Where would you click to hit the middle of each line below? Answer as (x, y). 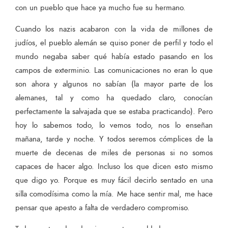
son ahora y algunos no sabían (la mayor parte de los (114, 84)
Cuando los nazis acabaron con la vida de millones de (114, 29)
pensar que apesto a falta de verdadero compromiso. (104, 208)
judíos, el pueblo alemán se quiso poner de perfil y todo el (114, 43)
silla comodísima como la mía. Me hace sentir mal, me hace (114, 194)
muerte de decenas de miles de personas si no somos (114, 153)
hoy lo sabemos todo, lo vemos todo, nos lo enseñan (114, 125)
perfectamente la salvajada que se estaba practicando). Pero (114, 111)
